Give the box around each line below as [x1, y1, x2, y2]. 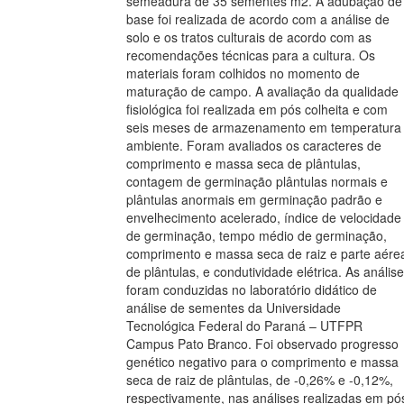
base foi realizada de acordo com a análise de [126, 10, 390, 28]
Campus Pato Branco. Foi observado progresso [126, 335, 399, 353]
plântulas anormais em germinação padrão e [126, 190, 382, 208]
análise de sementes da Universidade [126, 298, 341, 317]
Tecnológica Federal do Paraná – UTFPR [126, 317, 363, 335]
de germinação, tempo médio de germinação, [126, 226, 387, 244]
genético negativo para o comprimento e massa [126, 353, 399, 371]
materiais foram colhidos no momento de [126, 64, 360, 82]
